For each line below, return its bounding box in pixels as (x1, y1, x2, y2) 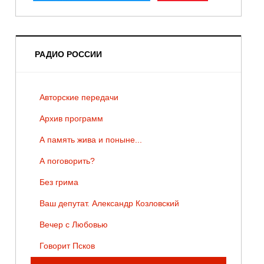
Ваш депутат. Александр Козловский (39, 199, 179, 209)
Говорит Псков (39, 241, 95, 251)
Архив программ (39, 114, 103, 124)
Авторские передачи (39, 93, 118, 103)
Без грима (39, 177, 78, 187)
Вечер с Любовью (39, 220, 108, 230)
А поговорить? (39, 156, 95, 166)
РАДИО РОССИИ (34, 49, 102, 60)
